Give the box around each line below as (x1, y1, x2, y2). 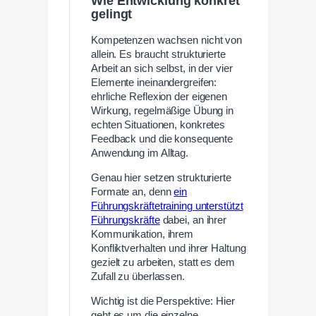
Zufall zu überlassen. (91, 271, 185, 282)
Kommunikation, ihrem (91, 229, 194, 240)
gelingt (91, 6, 133, 21)
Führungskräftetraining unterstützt (91, 200, 243, 212)
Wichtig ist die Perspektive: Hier (91, 295, 235, 307)
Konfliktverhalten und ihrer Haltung (91, 243, 246, 254)
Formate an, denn (91, 186, 174, 197)
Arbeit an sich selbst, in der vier (91, 63, 233, 75)
